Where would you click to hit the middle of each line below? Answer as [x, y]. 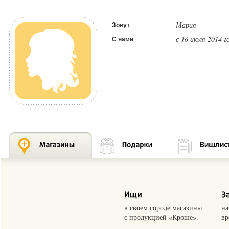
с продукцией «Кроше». [161, 217]
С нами [123, 40]
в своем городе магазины [163, 208]
